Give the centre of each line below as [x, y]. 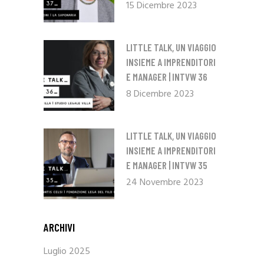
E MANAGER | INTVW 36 [167, 77]
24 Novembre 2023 [165, 183]
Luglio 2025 [67, 252]
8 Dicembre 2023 [160, 95]
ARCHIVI [59, 227]
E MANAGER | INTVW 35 [167, 165]
